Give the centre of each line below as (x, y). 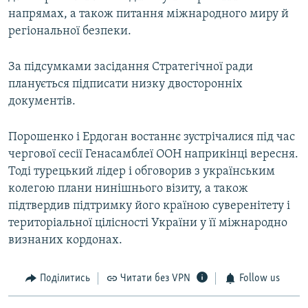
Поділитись (65, 279)
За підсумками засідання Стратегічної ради (131, 67)
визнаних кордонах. (65, 241)
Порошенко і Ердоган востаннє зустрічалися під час (152, 137)
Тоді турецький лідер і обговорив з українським (142, 172)
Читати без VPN (155, 279)
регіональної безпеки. (70, 32)
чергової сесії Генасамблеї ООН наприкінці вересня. (153, 155)
